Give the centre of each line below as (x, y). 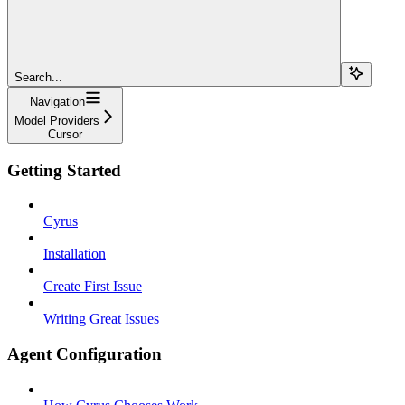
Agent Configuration (85, 353)
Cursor (65, 134)
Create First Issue (93, 287)
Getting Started (64, 170)
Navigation (57, 101)
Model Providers (57, 120)
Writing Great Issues (101, 319)
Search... (38, 77)
